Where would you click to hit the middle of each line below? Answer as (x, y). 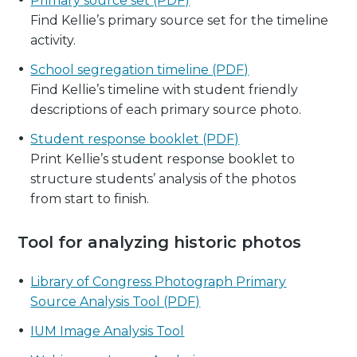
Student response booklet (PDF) (135, 139)
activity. (53, 40)
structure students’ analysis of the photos (163, 178)
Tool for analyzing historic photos (160, 242)
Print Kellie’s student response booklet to (163, 159)
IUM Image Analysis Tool (108, 331)
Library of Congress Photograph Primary (159, 281)
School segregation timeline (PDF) (140, 69)
